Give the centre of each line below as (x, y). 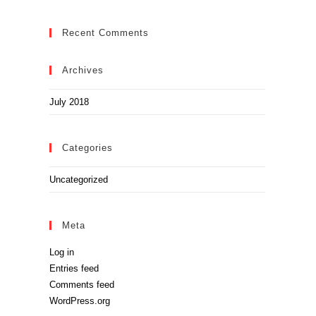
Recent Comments (105, 33)
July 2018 (69, 102)
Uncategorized (79, 180)
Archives (83, 71)
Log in (62, 253)
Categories (87, 148)
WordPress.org (80, 301)
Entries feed (74, 269)
